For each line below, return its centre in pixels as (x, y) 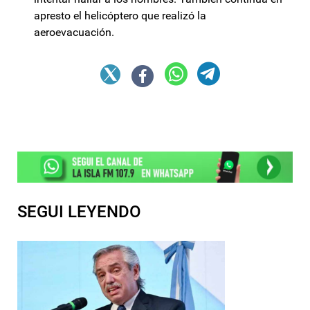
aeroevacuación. (74, 33)
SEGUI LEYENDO (79, 211)
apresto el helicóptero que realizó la (120, 16)
